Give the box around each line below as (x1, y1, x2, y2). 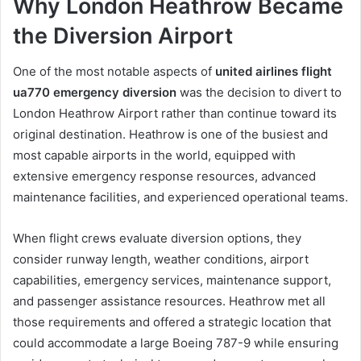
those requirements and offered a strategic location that (13, 314, 331, 330)
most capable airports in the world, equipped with (13, 147, 296, 164)
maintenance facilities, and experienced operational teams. (13, 189, 348, 205)
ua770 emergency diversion (13, 85, 176, 101)
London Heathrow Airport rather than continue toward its (13, 106, 337, 122)
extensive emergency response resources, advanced (13, 168, 316, 185)
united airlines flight (215, 64, 332, 80)
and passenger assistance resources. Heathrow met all (13, 293, 326, 309)
